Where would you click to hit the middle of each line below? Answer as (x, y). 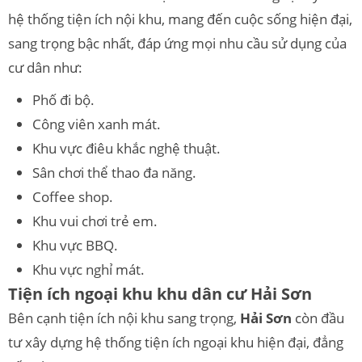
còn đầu (318, 318)
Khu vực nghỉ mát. (88, 269)
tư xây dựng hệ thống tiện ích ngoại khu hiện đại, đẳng (176, 342)
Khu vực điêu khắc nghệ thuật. (126, 148)
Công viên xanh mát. (97, 124)
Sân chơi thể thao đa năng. (114, 172)
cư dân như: (45, 67)
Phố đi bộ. (63, 99)
